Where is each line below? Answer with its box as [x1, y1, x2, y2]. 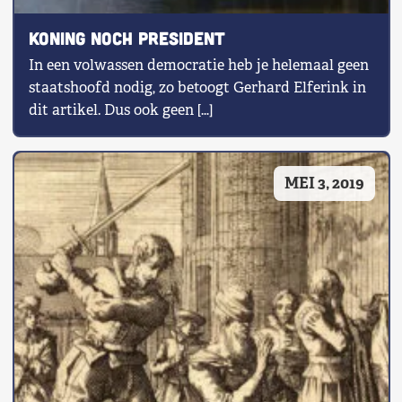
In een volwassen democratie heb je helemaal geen [28, 55, 369, 74]
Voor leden [24, 111, 114, 135]
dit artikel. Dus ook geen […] [28, 100, 213, 119]
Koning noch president [28, 26, 225, 48]
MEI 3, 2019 [284, 173, 364, 194]
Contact [24, 65, 92, 88]
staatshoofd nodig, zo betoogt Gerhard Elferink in [28, 77, 366, 97]
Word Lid [24, 158, 101, 181]
